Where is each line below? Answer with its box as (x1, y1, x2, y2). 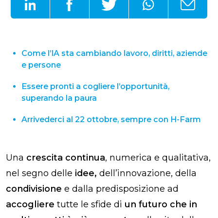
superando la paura (21, 93, 97, 103)
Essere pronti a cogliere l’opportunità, (21, 81, 169, 91)
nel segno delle (6, 167, 73, 179)
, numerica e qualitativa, (105, 152, 211, 163)
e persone (21, 60, 61, 70)
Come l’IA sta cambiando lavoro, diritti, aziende (21, 48, 207, 58)
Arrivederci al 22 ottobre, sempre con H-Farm (21, 114, 201, 124)
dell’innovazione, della (99, 167, 197, 179)
